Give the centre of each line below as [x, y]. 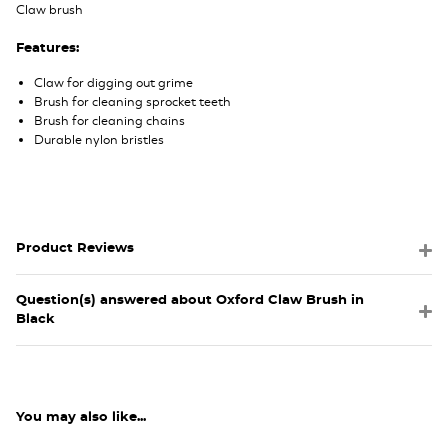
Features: [47, 48]
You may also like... [81, 418]
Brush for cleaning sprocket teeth [132, 101]
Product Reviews [75, 249]
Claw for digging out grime [113, 82]
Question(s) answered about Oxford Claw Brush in [190, 301]
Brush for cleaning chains [109, 120]
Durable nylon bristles [99, 139]
